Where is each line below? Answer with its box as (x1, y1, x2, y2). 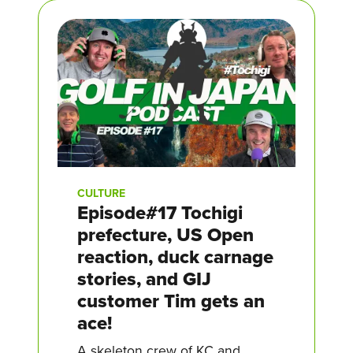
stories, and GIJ (77, 265, 211, 293)
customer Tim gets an (77, 287, 265, 315)
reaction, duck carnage (77, 243, 273, 271)
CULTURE (77, 185, 125, 202)
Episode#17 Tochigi (77, 199, 243, 227)
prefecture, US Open (77, 221, 254, 249)
